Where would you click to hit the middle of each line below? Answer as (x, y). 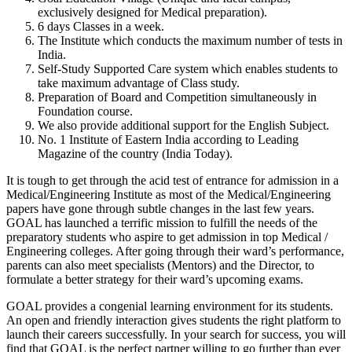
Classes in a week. (117, 26)
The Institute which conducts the (118, 40)
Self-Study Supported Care (104, 68)
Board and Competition (169, 97)
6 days (54, 26)
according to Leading (246, 139)
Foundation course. (85, 111)
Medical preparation (211, 12)
